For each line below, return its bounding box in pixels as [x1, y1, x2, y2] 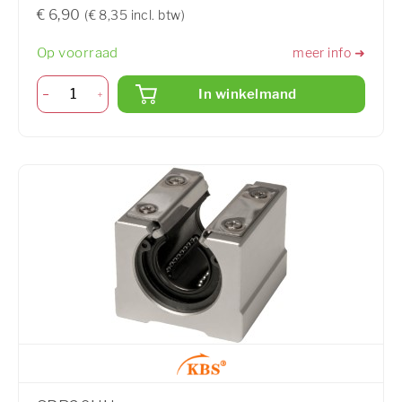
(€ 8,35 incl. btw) [84, 6, 185, 22]
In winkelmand [198, 86, 297, 103]
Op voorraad [37, 44, 118, 61]
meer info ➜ [293, 45, 365, 61]
